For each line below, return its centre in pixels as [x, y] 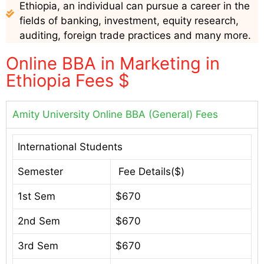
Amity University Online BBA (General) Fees [115, 115]
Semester [40, 172]
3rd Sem [38, 246]
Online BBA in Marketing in [113, 64]
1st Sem [37, 197]
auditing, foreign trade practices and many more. [135, 36]
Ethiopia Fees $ [68, 81]
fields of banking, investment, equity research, [129, 21]
